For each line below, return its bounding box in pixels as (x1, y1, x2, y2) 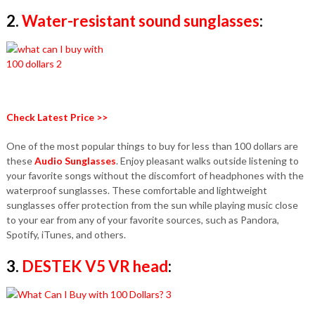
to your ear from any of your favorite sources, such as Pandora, (6, 214, 279, 226)
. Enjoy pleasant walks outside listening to (115, 155, 299, 167)
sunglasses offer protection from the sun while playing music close (6, 199, 298, 211)
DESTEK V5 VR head (21, 257, 168, 276)
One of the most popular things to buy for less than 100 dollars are (6, 140, 298, 152)
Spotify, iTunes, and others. (6, 229, 126, 240)
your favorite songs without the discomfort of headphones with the (6, 169, 304, 181)
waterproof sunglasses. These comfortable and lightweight (6, 184, 267, 196)
